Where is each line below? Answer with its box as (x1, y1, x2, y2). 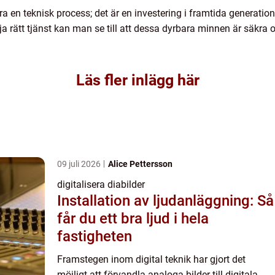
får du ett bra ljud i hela (57, 210, 209, 228)
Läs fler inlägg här (76, 71, 199, 90)
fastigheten (57, 228, 132, 246)
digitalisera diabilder (57, 179, 145, 191)
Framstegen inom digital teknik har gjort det (57, 254, 246, 266)
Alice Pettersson (108, 159, 172, 169)
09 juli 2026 (57, 159, 103, 169)
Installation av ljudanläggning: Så (57, 192, 274, 210)
